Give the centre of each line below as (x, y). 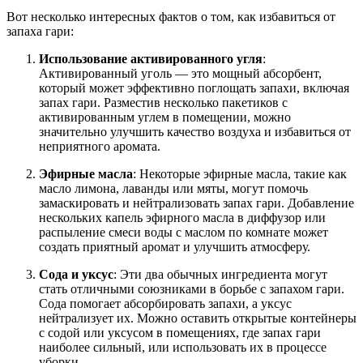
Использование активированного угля (151, 59)
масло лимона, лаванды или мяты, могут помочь (173, 189)
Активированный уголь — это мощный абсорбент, (180, 74)
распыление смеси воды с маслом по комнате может (184, 233)
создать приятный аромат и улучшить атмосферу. (175, 247)
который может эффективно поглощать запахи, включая (194, 88)
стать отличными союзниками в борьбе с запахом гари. (192, 289)
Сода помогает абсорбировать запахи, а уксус (165, 304)
